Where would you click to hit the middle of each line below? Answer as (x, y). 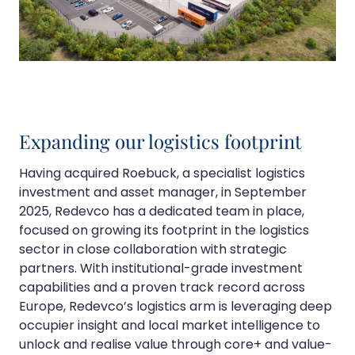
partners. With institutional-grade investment (161, 269)
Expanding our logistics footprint (160, 141)
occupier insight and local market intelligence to (170, 326)
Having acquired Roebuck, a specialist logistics (162, 174)
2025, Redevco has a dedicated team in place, (162, 212)
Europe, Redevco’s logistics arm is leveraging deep (176, 307)
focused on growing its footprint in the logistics (164, 231)
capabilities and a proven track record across (162, 288)
